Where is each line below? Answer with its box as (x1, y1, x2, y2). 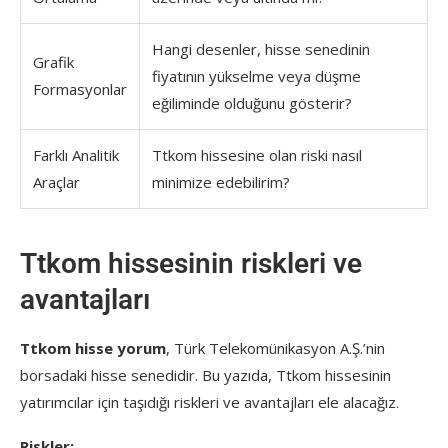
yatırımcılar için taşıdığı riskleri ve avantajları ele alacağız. (20, 391, 399, 412)
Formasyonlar (33, 78, 127, 99)
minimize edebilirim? (152, 171, 290, 192)
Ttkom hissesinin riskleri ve (20, 246, 362, 280)
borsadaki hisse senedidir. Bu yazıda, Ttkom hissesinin (20, 364, 391, 385)
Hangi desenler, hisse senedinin (152, 38, 370, 59)
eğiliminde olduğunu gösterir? (152, 92, 352, 113)
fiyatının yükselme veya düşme (152, 65, 361, 86)
